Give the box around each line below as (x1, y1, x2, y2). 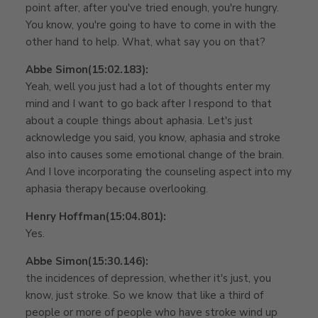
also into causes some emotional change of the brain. (26, 147, 284, 162)
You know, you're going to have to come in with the (26, 17, 276, 32)
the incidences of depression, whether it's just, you (26, 270, 271, 285)
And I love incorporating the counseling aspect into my (26, 164, 292, 179)
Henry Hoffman (26, 209, 106, 224)
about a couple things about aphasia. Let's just (26, 113, 253, 128)
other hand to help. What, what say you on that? (26, 34, 265, 49)
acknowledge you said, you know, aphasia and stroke (26, 130, 280, 145)
